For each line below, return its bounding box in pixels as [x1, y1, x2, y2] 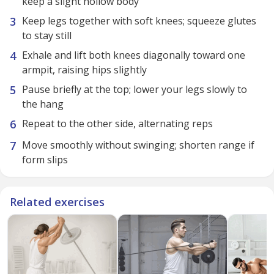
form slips [22, 153, 68, 166]
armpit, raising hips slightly [22, 63, 147, 76]
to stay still [22, 29, 72, 42]
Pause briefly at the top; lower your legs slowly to [22, 83, 247, 96]
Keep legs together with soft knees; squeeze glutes [22, 14, 256, 28]
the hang [22, 97, 64, 111]
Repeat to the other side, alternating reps [22, 117, 213, 130]
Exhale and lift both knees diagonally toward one [22, 48, 245, 62]
